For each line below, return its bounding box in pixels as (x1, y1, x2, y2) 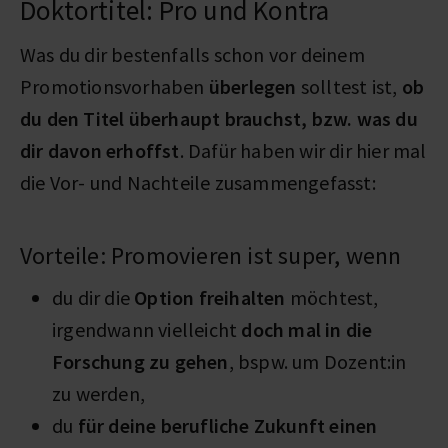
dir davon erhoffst (20, 137, 180, 163)
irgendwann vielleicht (52, 316, 238, 342)
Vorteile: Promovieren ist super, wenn (20, 239, 402, 271)
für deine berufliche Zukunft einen (77, 412, 378, 438)
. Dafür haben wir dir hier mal (179, 137, 427, 163)
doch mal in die (237, 316, 373, 342)
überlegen (208, 73, 297, 99)
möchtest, (289, 284, 379, 310)
